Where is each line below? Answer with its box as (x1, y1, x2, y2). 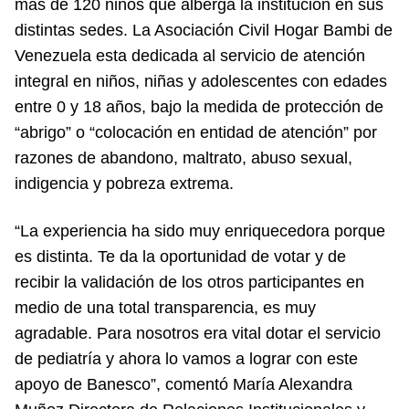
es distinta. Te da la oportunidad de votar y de (15, 246, 346, 266)
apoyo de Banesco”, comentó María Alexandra (15, 374, 352, 393)
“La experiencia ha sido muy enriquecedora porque (15, 221, 385, 240)
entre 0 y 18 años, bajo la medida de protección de (15, 97, 383, 116)
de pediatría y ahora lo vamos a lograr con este (15, 349, 358, 368)
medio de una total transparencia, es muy (15, 298, 316, 317)
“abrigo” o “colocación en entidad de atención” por (15, 122, 377, 142)
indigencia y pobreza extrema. (15, 173, 234, 193)
